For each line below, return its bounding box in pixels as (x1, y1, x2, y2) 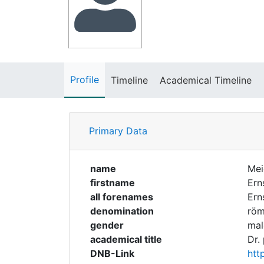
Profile (70, 73, 99, 85)
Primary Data (89, 124, 147, 137)
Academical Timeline (160, 74, 252, 86)
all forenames (90, 190, 153, 203)
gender (90, 219, 124, 231)
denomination (90, 204, 154, 217)
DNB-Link (90, 247, 134, 259)
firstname (90, 176, 135, 189)
